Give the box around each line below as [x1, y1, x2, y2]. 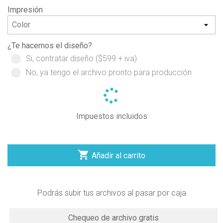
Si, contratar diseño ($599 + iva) [26, 53, 137, 63]
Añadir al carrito [92, 150, 145, 160]
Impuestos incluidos [76, 111, 147, 121]
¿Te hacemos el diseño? [7, 40, 92, 50]
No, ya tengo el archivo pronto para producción [26, 67, 192, 77]
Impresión [7, 4, 43, 14]
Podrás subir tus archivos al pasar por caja [37, 188, 186, 198]
